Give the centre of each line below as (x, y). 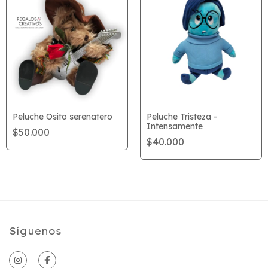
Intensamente (175, 126)
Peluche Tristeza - (182, 116)
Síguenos (35, 231)
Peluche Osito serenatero (63, 116)
